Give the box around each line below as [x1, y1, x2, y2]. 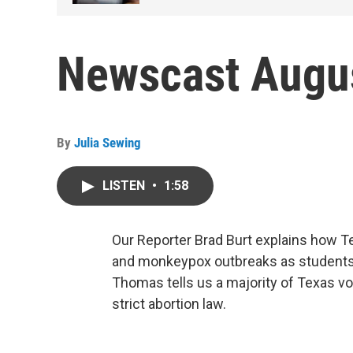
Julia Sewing [74, 135, 141, 150]
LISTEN [102, 178, 148, 193]
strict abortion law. [112, 295, 226, 312]
